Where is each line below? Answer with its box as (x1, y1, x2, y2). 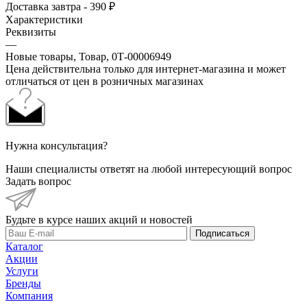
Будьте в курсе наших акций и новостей (5, 213, 193, 225)
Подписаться (195, 228, 249, 238)
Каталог (5, 240, 43, 252)
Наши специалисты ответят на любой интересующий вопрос (5, 162, 292, 175)
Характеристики (5, 13, 83, 25)
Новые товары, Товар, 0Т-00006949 (5, 50, 171, 62)
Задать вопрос (5, 175, 71, 187)
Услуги (5, 265, 38, 277)
